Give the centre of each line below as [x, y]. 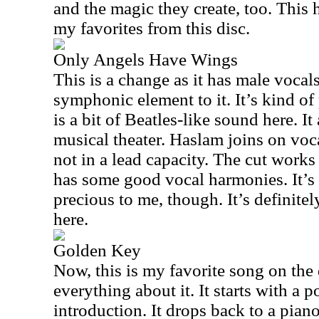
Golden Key [97, 250]
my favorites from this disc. [152, 28]
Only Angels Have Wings [146, 59]
